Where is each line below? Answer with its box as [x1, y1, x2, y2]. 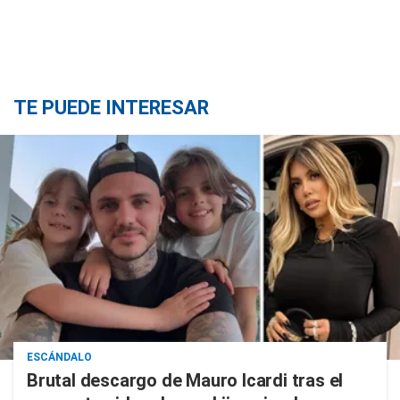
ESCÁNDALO [27, 351, 92, 363]
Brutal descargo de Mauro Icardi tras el [27, 370, 344, 391]
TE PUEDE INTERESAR [13, 96, 209, 119]
